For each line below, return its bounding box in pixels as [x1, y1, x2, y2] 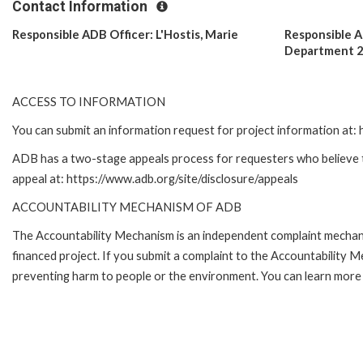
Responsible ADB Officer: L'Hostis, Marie [12, 27, 238, 41]
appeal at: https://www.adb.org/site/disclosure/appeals [12, 171, 298, 186]
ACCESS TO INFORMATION [12, 94, 165, 109]
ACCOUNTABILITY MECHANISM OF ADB [12, 199, 241, 214]
